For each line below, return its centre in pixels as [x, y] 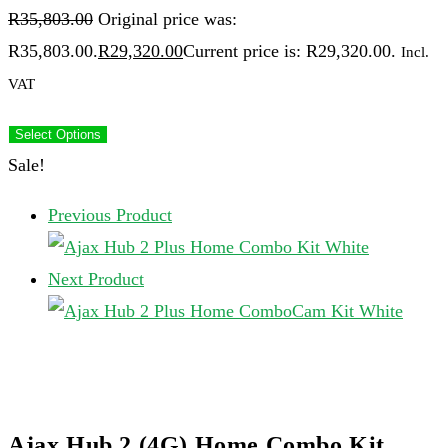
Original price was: [167, 19]
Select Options [58, 134]
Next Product [96, 279]
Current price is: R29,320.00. [289, 51]
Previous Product [110, 215]
